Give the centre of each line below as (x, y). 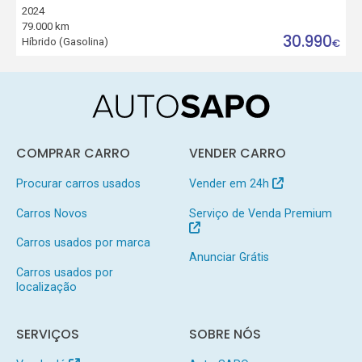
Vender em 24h (230, 183)
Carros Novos (51, 213)
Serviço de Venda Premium (260, 213)
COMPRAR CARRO (73, 153)
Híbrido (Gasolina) (65, 42)
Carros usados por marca (83, 243)
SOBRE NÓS (225, 334)
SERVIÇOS (47, 334)
